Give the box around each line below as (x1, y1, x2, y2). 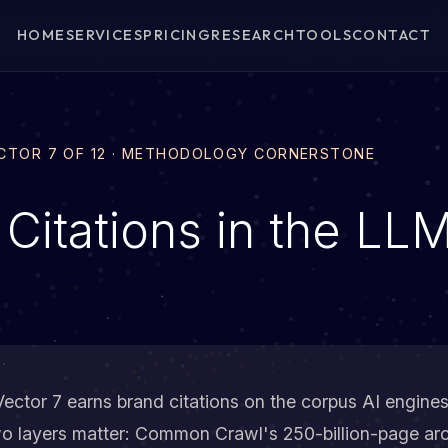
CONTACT (352, 26, 432, 44)
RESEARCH (211, 26, 296, 44)
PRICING (143, 26, 212, 44)
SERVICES (65, 26, 144, 44)
